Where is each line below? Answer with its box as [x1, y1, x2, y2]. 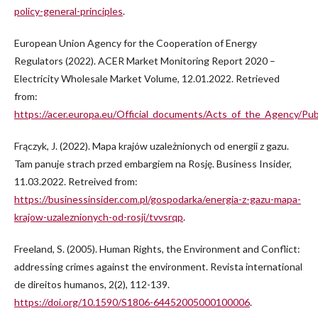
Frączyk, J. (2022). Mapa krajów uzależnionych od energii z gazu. [14, 140, 289, 153]
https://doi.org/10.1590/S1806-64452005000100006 [14, 296, 250, 309]
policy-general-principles [14, 5, 123, 18]
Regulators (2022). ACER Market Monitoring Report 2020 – [14, 55, 275, 67]
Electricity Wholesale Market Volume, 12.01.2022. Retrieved [14, 72, 280, 85]
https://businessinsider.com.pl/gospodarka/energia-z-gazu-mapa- [14, 193, 301, 206]
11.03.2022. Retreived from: [14, 175, 138, 188]
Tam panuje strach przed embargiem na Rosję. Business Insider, [14, 158, 292, 170]
